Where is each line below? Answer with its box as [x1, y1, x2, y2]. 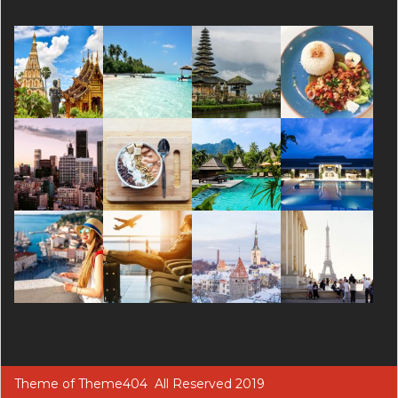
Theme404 [78, 375, 147, 392]
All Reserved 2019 [147, 375, 265, 392]
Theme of [14, 375, 78, 392]
